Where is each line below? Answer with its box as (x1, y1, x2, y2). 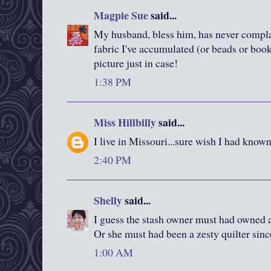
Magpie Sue (94, 7, 148, 24)
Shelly (94, 192, 122, 209)
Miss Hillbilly (94, 114, 156, 131)
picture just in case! (94, 56, 178, 71)
